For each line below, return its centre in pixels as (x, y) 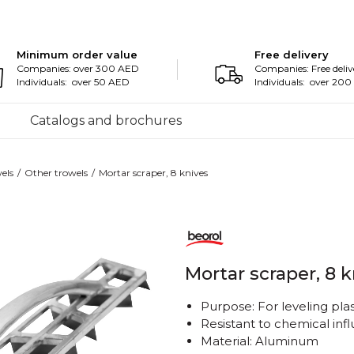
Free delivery (292, 55)
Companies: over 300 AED (78, 68)
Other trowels (56, 173)
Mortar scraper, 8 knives (153, 173)
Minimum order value (77, 55)
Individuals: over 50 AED (73, 82)
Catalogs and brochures (106, 121)
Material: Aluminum (260, 341)
